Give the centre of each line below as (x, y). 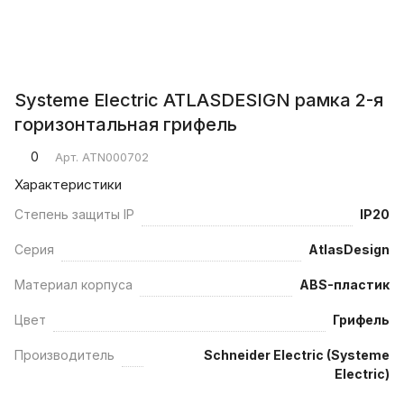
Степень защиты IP (74, 215)
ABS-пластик (344, 285)
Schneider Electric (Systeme (297, 355)
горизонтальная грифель (126, 125)
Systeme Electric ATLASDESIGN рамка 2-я (199, 101)
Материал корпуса (73, 285)
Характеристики (68, 185)
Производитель (64, 355)
